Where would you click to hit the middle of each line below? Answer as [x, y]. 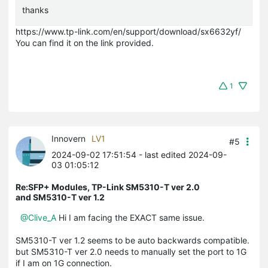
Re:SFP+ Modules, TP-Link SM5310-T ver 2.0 [108, 187]
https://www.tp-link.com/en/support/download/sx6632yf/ [128, 31]
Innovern [68, 138]
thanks [35, 10]
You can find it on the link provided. [85, 42]
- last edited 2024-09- [182, 154]
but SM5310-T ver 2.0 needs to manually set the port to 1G [131, 251]
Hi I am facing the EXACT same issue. [132, 217]
